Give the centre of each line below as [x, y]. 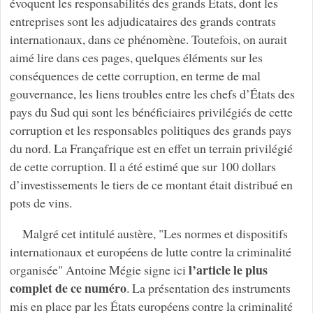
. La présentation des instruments [208, 287]
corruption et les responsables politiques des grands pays [150, 130]
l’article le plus [228, 269]
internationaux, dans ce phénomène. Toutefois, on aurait [148, 39]
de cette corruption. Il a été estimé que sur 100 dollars [143, 166]
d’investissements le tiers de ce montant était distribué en [151, 184]
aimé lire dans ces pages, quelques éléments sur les [136, 57]
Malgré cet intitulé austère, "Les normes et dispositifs [155, 233]
